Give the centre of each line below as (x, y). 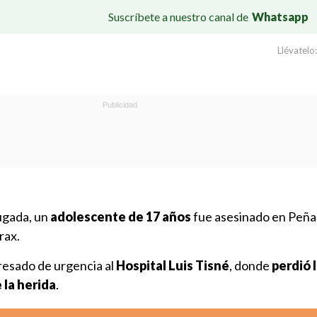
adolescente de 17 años (121, 217)
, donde (250, 265)
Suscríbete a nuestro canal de (178, 16)
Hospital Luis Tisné (173, 265)
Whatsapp (280, 16)
